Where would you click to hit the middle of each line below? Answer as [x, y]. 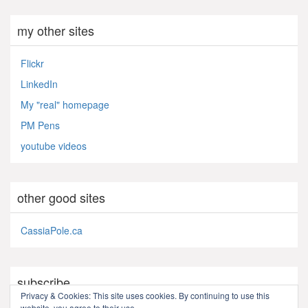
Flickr [32, 63]
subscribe [44, 282]
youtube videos [54, 145]
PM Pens [40, 125]
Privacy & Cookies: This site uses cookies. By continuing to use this [145, 295]
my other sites [56, 30]
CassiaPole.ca [52, 230]
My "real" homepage [65, 104]
